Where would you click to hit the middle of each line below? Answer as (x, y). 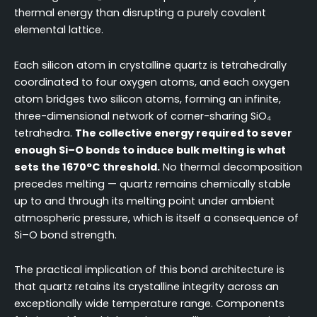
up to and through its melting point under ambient (144, 201)
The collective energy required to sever (184, 133)
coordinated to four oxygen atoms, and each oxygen (152, 82)
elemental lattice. (59, 30)
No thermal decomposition (231, 167)
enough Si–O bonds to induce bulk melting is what (150, 150)
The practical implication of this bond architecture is (149, 270)
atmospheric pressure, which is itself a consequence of (156, 218)
